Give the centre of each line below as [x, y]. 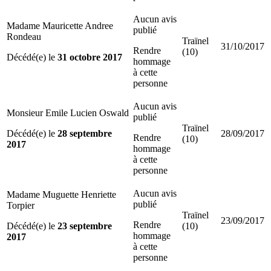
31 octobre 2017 [90, 57]
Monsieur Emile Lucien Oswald [68, 113]
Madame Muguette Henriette [61, 194]
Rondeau [24, 36]
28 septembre [85, 133]
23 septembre [85, 226]
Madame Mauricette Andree [60, 25]
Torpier [21, 205]
